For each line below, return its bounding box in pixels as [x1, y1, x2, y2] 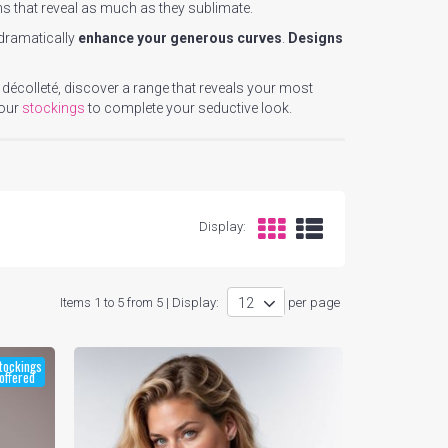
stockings [22, 100, 85, 116]
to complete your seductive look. [85, 100, 292, 116]
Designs [288, 30, 343, 46]
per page [288, 295, 340, 310]
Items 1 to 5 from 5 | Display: [60, 295, 219, 310]
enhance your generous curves [78, 30, 282, 46]
